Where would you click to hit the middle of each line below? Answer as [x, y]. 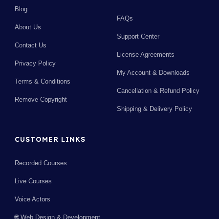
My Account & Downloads [153, 73]
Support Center [138, 37]
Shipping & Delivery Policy [154, 109]
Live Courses [33, 181]
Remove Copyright [41, 100]
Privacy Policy [35, 64]
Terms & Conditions [43, 82]
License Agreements [145, 55]
